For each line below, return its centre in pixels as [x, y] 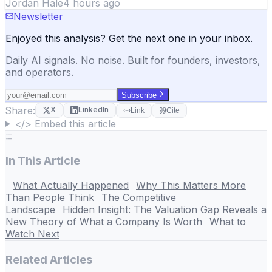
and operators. [39, 72]
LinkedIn [93, 110]
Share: [20, 110]
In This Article [43, 161]
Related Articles [49, 259]
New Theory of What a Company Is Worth [104, 221]
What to [228, 221]
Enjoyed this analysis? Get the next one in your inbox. [129, 38]
